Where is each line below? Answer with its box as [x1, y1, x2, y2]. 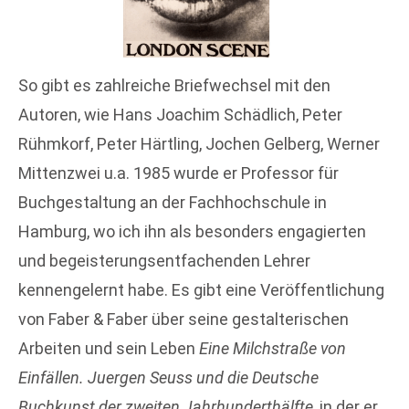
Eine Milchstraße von [199, 338, 346, 358]
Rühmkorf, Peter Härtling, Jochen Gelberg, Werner [18, 133, 380, 153]
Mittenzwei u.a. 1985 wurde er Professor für [18, 163, 339, 183]
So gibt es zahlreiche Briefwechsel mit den [18, 75, 330, 95]
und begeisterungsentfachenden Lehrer [18, 250, 310, 270]
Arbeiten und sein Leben [18, 338, 199, 358]
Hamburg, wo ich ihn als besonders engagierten [18, 221, 366, 241]
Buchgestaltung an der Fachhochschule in [18, 192, 327, 212]
